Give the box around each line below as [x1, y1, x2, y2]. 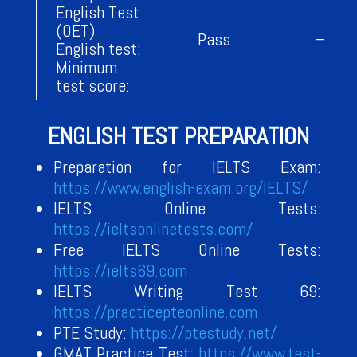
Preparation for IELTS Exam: [53, 155, 322, 178]
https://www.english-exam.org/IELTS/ [53, 176, 308, 199]
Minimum [55, 56, 117, 79]
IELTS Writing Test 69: [53, 280, 322, 303]
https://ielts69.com [53, 259, 187, 282]
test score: [55, 74, 130, 97]
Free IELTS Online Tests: [53, 238, 322, 261]
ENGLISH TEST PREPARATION [47, 121, 309, 152]
